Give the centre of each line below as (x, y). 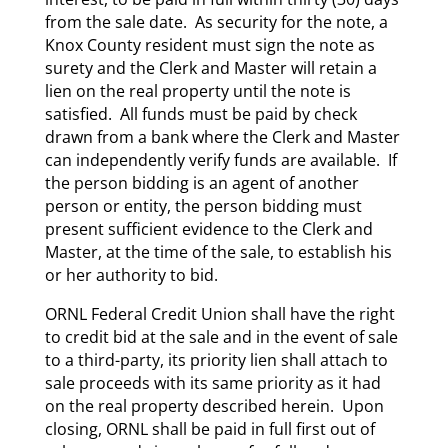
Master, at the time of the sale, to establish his (218, 251)
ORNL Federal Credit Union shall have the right (219, 313)
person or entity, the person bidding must (203, 205)
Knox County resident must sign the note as (209, 44)
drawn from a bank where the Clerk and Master (222, 136)
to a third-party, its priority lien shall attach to (216, 359)
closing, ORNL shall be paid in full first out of (209, 428)
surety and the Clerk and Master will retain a (210, 67)
